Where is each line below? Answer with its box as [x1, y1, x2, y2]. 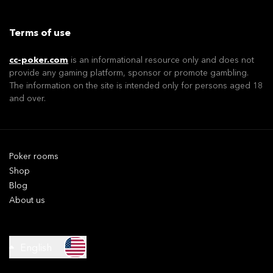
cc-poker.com [9, 54, 68, 65]
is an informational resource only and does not [71, 54, 254, 65]
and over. [9, 93, 46, 104]
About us [9, 194, 45, 205]
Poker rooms [9, 151, 58, 161]
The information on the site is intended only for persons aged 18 [9, 80, 263, 91]
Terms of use [9, 26, 71, 38]
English [20, 241, 52, 253]
